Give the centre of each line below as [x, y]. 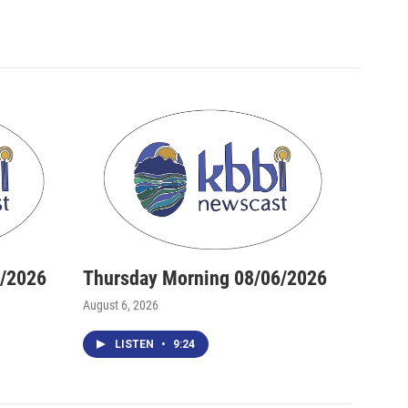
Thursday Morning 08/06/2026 [205, 278]
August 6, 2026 [121, 305]
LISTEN [136, 344]
